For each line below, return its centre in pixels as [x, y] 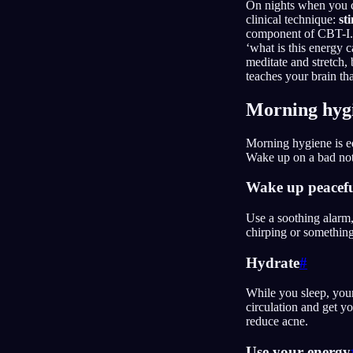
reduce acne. [277, 321]
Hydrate [273, 262]
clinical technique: [292, 19]
